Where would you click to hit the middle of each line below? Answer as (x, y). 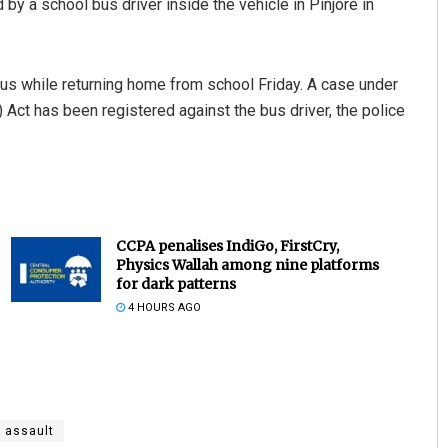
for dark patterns (175, 284)
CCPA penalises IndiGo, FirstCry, (227, 246)
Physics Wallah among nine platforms (247, 265)
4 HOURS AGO (162, 308)
